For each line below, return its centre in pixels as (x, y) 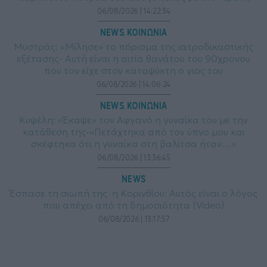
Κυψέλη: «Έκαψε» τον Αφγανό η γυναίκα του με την (133, 120)
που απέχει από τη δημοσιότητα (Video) (133, 205)
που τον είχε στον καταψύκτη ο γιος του (133, 71)
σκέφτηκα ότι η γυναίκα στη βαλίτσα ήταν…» (133, 144)
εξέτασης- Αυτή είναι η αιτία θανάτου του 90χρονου (133, 59)
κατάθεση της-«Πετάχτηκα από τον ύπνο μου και (133, 132)
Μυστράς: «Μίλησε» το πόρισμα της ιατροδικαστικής (133, 47)
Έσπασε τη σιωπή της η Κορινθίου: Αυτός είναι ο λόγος (133, 193)
